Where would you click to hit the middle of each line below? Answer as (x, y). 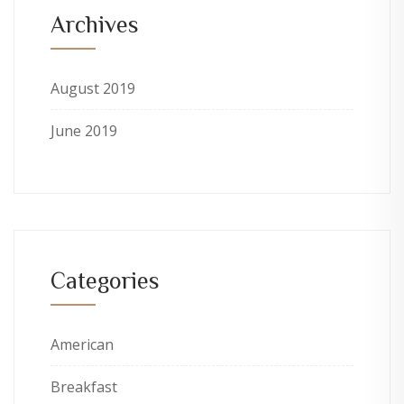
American (82, 345)
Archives (95, 24)
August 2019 (93, 89)
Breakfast (84, 387)
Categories (105, 280)
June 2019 (84, 131)
